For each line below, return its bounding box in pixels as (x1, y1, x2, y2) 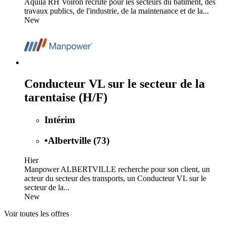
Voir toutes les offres (4, 209, 69, 218)
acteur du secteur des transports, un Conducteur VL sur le (24, 174, 206, 183)
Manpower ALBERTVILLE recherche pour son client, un (24, 164, 210, 174)
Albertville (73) (48, 135, 109, 146)
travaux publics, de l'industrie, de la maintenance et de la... (24, 7, 209, 16)
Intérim (44, 115, 75, 126)
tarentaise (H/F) (24, 91, 107, 104)
